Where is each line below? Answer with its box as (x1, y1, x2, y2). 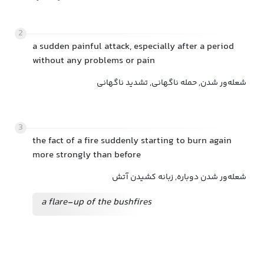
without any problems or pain (32, 54, 155, 68)
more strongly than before (32, 148, 141, 163)
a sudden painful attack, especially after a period (32, 39, 234, 54)
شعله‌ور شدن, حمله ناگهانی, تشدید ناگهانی (97, 77, 246, 90)
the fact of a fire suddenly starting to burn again (32, 134, 232, 148)
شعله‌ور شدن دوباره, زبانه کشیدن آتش (112, 171, 246, 184)
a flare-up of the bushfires (41, 195, 151, 210)
